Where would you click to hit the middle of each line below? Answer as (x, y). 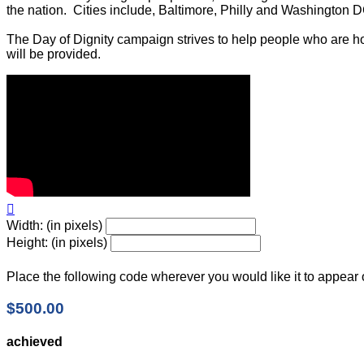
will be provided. (55, 54)
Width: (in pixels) (54, 225)
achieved (35, 341)
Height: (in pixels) (57, 242)
